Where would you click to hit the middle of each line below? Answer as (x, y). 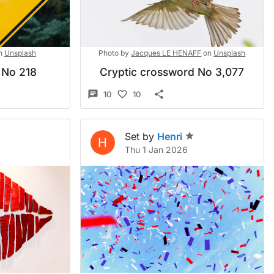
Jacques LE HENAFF (166, 53)
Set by (139, 136)
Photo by (114, 53)
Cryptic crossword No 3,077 (172, 72)
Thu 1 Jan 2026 (156, 150)
